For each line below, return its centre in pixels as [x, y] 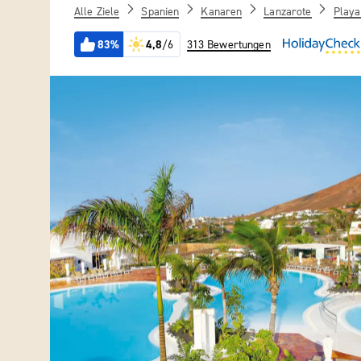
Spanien [160, 11]
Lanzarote [288, 11]
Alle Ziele [97, 11]
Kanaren [222, 11]
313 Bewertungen [228, 45]
